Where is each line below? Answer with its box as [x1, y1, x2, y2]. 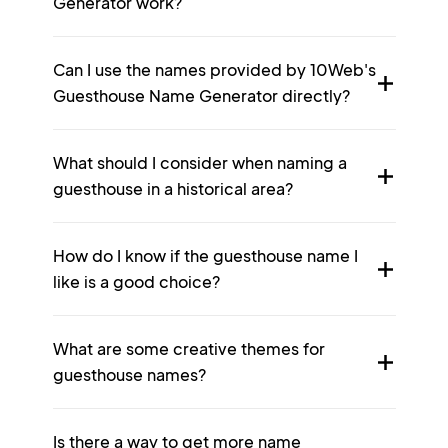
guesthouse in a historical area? [52, 178, 293, 199]
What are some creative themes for [52, 338, 325, 359]
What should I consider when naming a [52, 152, 347, 173]
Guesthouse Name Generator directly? [52, 85, 350, 106]
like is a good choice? [52, 271, 220, 292]
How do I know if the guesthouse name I [52, 245, 358, 266]
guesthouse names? [52, 364, 206, 385]
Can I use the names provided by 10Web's [52, 59, 376, 80]
